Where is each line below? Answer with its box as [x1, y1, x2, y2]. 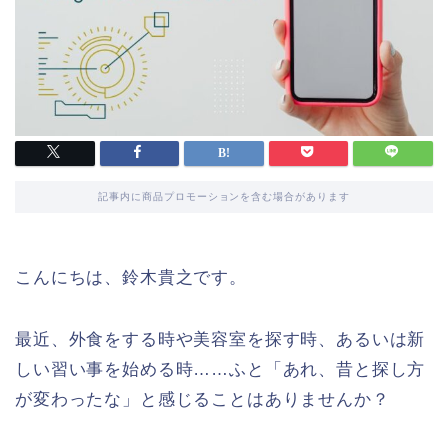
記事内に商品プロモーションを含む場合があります [97, 191, 351, 203]
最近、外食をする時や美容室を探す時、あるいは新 [15, 330, 426, 350]
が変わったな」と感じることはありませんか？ [15, 390, 390, 410]
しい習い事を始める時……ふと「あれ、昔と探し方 [15, 360, 426, 380]
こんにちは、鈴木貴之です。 [15, 268, 247, 288]
